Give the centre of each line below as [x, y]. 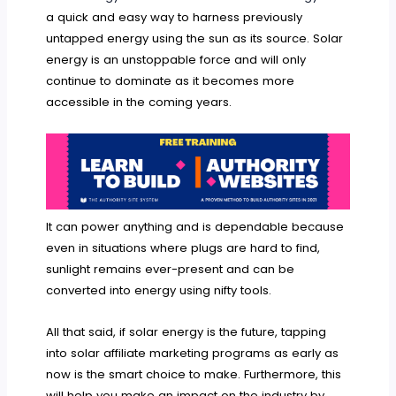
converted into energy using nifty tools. [159, 290]
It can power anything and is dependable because [195, 226]
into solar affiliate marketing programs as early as [193, 353]
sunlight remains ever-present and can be [171, 269]
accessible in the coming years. [139, 103]
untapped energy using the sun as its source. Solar [195, 39]
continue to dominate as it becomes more [171, 81]
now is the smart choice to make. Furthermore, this [194, 374]
